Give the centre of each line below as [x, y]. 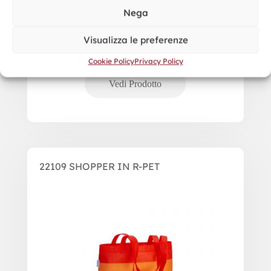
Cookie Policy [111, 61]
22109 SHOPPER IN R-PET [99, 166]
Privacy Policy [158, 61]
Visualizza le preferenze [135, 40]
